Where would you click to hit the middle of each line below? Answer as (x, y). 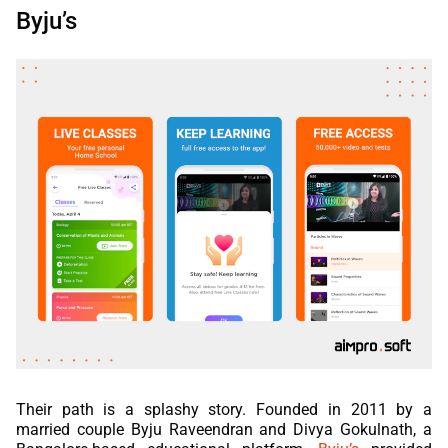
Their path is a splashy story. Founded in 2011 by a (224, 409)
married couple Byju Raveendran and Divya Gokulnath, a (224, 429)
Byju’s (46, 20)
